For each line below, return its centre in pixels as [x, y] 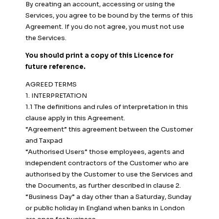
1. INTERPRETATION [56, 96]
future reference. [55, 67]
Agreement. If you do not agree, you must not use [105, 27]
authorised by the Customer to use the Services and [109, 175]
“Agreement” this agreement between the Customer [109, 130]
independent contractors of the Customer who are [107, 163]
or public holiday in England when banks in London [105, 208]
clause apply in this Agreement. [75, 118]
